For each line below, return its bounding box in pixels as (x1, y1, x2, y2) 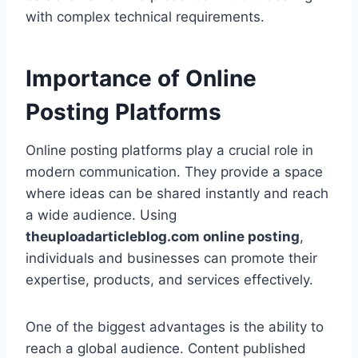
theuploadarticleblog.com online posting (26, 229, 300, 245)
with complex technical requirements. (26, 9, 265, 26)
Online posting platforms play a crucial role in (26, 142, 313, 159)
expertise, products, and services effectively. (26, 272, 313, 288)
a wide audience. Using (26, 207, 177, 224)
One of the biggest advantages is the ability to (26, 319, 324, 336)
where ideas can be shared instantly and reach (26, 185, 328, 202)
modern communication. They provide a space (26, 164, 323, 181)
